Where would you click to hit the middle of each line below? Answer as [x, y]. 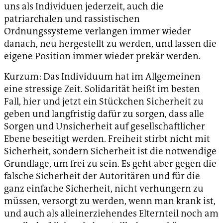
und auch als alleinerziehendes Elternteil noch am [111, 214]
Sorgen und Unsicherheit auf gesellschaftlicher [105, 126]
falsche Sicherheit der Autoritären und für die [102, 176]
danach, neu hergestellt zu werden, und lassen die [110, 44]
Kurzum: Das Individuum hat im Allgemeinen [102, 77]
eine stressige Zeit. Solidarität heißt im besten [102, 89]
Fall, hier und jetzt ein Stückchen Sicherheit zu [104, 102]
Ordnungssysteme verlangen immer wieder [98, 31]
